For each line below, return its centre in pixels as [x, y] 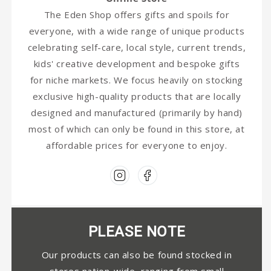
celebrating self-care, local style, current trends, [137, 47]
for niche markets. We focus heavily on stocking [137, 80]
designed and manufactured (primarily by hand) [136, 113]
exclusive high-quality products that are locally [137, 96]
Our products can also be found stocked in [137, 255]
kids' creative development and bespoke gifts [137, 64]
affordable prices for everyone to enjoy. [137, 145]
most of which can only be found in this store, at [137, 129]
